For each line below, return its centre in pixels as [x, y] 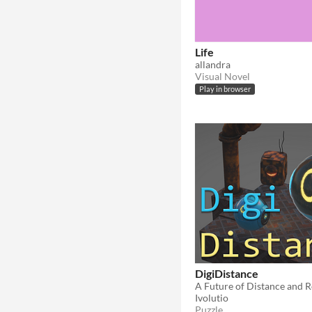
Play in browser [225, 89]
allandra [213, 64]
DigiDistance [227, 273]
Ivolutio [212, 297]
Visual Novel [223, 76]
